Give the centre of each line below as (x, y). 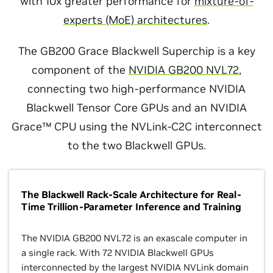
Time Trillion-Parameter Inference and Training (131, 206)
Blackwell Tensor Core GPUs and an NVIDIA (136, 107)
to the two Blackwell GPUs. (136, 145)
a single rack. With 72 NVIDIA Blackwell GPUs (118, 252)
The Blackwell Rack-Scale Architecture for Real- (131, 194)
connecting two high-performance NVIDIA (136, 88)
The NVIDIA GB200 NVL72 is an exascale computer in (134, 238)
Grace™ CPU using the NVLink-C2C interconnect (136, 126)
